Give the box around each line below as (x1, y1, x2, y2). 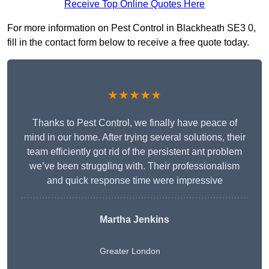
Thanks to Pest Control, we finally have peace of (32, 118, 237, 128)
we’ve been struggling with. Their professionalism (29, 161, 240, 172)
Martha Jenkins (100, 214, 169, 225)
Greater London (100, 246, 160, 256)
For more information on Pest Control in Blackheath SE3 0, (7, 23, 256, 34)
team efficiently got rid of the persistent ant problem (27, 147, 242, 157)
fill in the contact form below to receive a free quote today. (7, 37, 249, 48)
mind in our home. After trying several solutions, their (23, 132, 246, 143)
